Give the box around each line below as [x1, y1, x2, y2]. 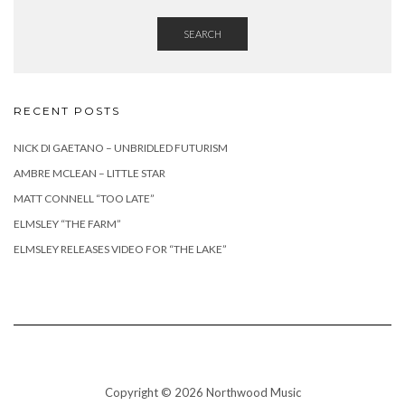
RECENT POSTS [14, 103, 120, 118]
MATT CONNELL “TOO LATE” [14, 191, 155, 205]
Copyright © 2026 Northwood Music [104, 384, 301, 400]
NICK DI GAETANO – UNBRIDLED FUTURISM [14, 140, 228, 155]
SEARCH [184, 27, 221, 40]
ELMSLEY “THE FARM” [14, 216, 121, 231]
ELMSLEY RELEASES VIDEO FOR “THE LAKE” [14, 241, 227, 256]
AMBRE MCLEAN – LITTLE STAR [14, 165, 165, 180]
